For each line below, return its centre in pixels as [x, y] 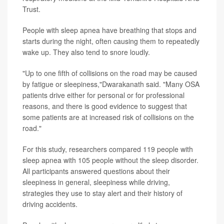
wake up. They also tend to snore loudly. [86, 52]
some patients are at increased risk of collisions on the [108, 117]
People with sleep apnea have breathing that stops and [109, 30]
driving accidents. [50, 204]
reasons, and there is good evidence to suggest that [105, 106]
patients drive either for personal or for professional [103, 95]
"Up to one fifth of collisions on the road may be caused [110, 73]
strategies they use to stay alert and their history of [102, 193]
